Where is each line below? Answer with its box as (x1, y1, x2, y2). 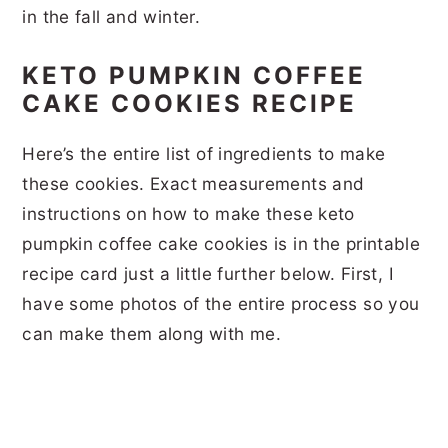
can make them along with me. (22, 322, 287, 344)
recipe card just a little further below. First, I (22, 262, 395, 284)
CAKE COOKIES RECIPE (22, 88, 367, 118)
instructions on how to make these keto (22, 202, 355, 224)
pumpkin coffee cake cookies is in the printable (22, 232, 421, 254)
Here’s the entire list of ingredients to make (22, 142, 386, 164)
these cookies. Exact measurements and (22, 172, 365, 194)
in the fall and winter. (22, 5, 206, 27)
